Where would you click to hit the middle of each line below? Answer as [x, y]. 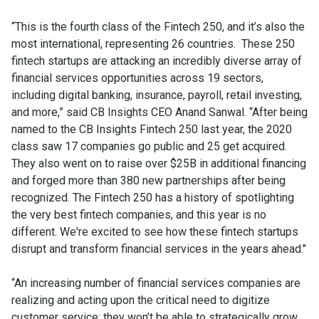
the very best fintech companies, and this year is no [139, 215]
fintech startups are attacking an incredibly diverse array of [157, 61]
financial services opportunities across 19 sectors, [137, 78]
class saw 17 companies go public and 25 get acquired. [149, 147]
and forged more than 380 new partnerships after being [148, 181]
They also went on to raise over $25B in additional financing [159, 164]
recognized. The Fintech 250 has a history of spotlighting [153, 198]
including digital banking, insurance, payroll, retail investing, [157, 95]
